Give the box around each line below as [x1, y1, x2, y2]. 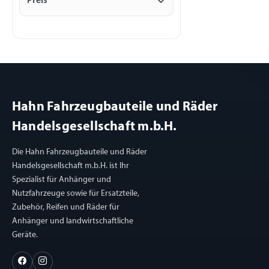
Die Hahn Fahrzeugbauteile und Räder [12, 148, 147, 157]
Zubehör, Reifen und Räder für [12, 203, 119, 213]
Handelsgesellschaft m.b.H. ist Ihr [12, 162, 129, 171]
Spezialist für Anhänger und [12, 175, 111, 185]
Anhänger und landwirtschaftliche [12, 217, 133, 226]
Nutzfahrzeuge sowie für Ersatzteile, [12, 189, 139, 199]
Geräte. [12, 231, 38, 240]
